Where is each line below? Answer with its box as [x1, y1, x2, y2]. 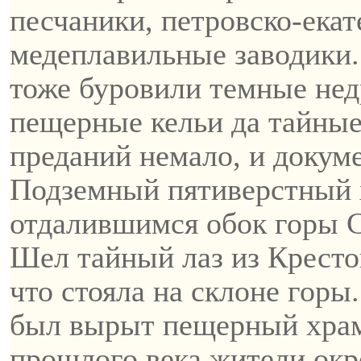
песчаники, [10, 3, 161, 37]
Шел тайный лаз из [10, 240, 268, 274]
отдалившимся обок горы [10, 206, 346, 240]
